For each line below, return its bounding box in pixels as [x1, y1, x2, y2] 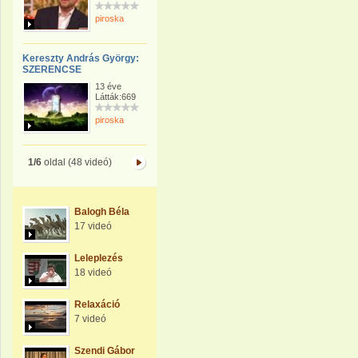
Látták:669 [95, 92, 136, 101]
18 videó [74, 267, 112, 278]
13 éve [95, 82, 121, 91]
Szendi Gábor [74, 345, 135, 356]
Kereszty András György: [22, 53, 139, 64]
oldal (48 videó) [41, 157, 112, 168]
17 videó [74, 221, 112, 232]
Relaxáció [74, 299, 120, 310]
